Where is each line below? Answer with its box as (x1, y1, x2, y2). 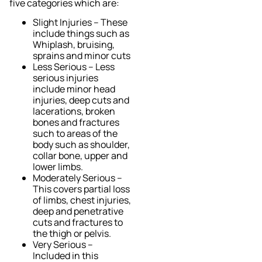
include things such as (33, 27, 129, 40)
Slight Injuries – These (33, 16, 127, 29)
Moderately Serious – (33, 171, 122, 185)
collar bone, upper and (33, 149, 127, 163)
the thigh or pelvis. (33, 227, 113, 240)
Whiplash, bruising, (33, 38, 115, 51)
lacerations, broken (33, 105, 115, 118)
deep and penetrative (33, 205, 123, 218)
